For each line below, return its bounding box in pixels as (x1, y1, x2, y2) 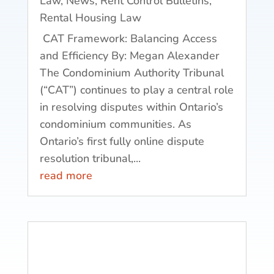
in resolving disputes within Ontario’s (39, 99, 223, 114)
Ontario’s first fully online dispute (39, 133, 204, 149)
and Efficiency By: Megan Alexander (39, 48, 220, 63)
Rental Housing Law (39, 10, 141, 25)
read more (39, 168, 92, 183)
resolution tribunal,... (39, 150, 141, 166)
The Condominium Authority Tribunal (39, 65, 224, 80)
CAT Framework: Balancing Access (39, 31, 217, 46)
